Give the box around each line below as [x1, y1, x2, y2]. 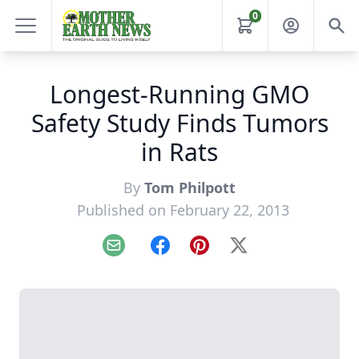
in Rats [141, 135, 218, 168]
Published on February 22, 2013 [76, 200, 289, 220]
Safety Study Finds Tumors [30, 107, 329, 139]
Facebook [159, 244, 217, 263]
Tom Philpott [144, 178, 236, 197]
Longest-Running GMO [50, 78, 309, 111]
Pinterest [198, 244, 253, 263]
